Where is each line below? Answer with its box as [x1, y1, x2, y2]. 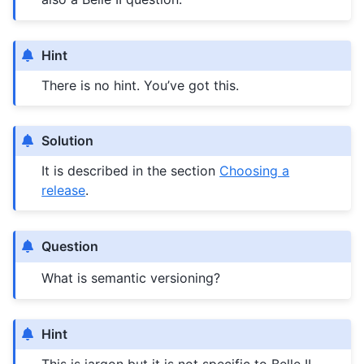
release [41, 182, 86, 199]
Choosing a [219, 162, 290, 180]
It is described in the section [41, 162, 220, 180]
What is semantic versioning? [41, 270, 221, 287]
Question [41, 238, 99, 255]
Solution [41, 132, 94, 149]
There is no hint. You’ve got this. [41, 77, 240, 94]
